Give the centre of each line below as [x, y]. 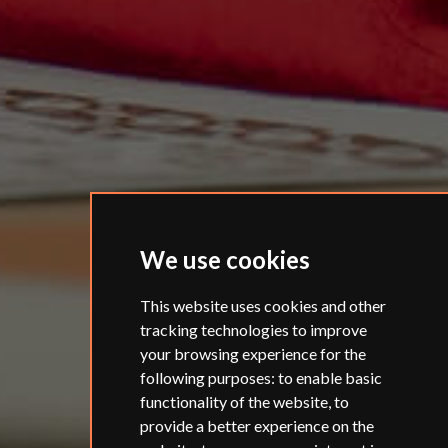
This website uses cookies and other [262, 305]
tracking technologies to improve [253, 329]
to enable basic [329, 377]
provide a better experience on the [256, 425]
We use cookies [224, 259]
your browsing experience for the [252, 353]
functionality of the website [233, 401]
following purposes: [208, 377]
